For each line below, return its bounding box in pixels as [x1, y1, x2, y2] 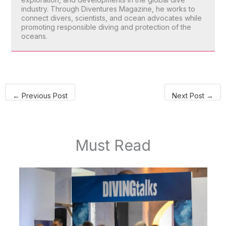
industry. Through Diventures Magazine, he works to [21, 5, 195, 14]
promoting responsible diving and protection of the [21, 23, 191, 32]
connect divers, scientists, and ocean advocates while [21, 14, 202, 23]
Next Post [172, 91, 207, 100]
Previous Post [19, 91, 68, 100]
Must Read [75, 136, 151, 155]
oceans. [21, 32, 47, 41]
